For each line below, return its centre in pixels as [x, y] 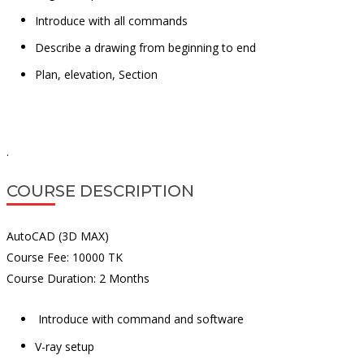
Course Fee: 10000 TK [64, 258]
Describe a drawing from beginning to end [145, 47]
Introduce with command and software [139, 318]
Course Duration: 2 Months [78, 279]
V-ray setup [64, 346]
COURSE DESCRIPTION [100, 191]
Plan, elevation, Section [96, 74]
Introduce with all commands [111, 20]
